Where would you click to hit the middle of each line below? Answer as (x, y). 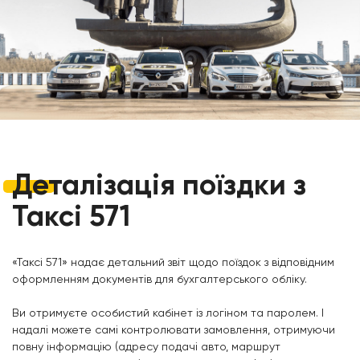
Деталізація (94, 186)
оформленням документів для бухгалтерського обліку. (160, 279)
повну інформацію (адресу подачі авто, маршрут (146, 347)
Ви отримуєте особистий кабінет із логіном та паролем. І (168, 313)
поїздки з (241, 186)
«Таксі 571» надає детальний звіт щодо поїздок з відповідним (173, 262)
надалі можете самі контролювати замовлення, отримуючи (174, 330)
